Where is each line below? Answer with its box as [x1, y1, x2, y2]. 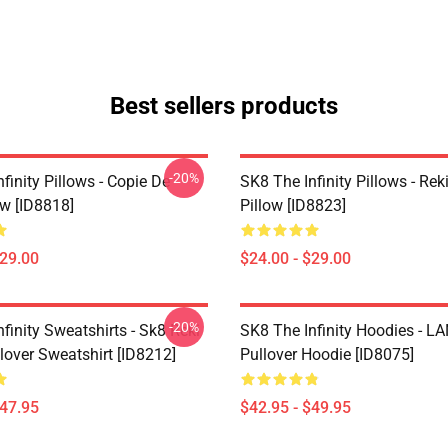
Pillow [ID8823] [240, 196, 346, 215]
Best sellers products [110, 92, 338, 120]
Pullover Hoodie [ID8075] [240, 345, 414, 364]
